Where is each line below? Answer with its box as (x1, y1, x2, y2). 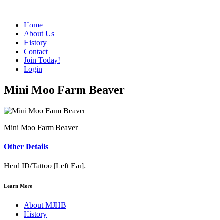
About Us (24, 29, 54, 38)
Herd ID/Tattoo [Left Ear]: (4, 162, 86, 170)
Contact (24, 47, 48, 55)
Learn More (4, 183, 32, 189)
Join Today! (24, 56, 60, 64)
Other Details (4, 142, 52, 151)
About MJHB (24, 201, 66, 210)
